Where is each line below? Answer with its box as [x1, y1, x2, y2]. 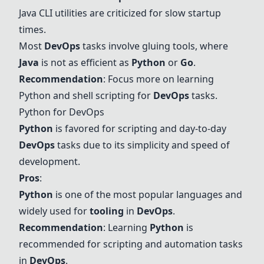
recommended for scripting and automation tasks [19, 237, 243, 250]
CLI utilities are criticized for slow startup [37, 6, 221, 19]
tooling [90, 204, 124, 217]
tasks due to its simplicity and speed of [55, 138, 230, 151]
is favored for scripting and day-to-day [53, 122, 226, 135]
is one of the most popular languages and [53, 188, 242, 201]
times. [19, 23, 46, 36]
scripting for [93, 89, 153, 102]
